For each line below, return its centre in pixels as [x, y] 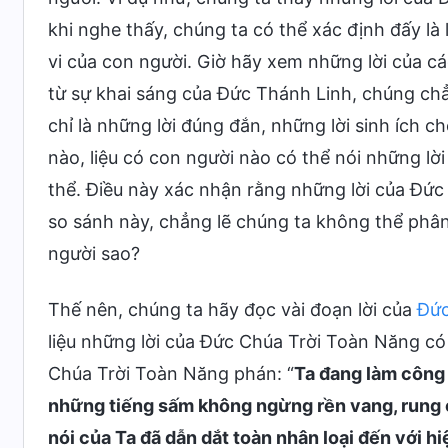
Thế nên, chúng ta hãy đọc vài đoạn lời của [232, 309]
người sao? [94, 253]
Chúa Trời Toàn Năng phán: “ [171, 373]
